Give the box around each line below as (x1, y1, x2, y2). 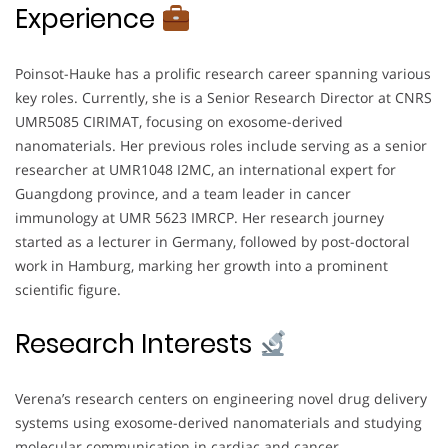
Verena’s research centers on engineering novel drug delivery (15, 389, 427, 409)
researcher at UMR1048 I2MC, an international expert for (15, 160, 396, 180)
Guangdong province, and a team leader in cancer (15, 184, 351, 204)
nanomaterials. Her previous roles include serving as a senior (15, 136, 427, 156)
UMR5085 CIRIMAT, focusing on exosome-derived (15, 112, 343, 132)
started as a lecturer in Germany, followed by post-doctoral (15, 232, 410, 252)
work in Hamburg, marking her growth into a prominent (15, 256, 388, 276)
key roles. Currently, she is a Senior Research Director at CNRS (15, 88, 432, 108)
